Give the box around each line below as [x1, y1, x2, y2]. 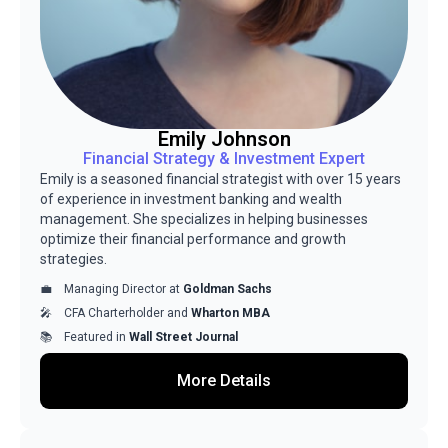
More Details [177, 371, 271, 390]
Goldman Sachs [183, 282, 272, 296]
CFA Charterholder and [64, 306, 191, 320]
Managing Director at [64, 282, 183, 296]
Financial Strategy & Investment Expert [83, 149, 365, 168]
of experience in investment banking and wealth [40, 191, 342, 207]
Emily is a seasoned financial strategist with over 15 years [40, 171, 401, 187]
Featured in [64, 330, 129, 344]
